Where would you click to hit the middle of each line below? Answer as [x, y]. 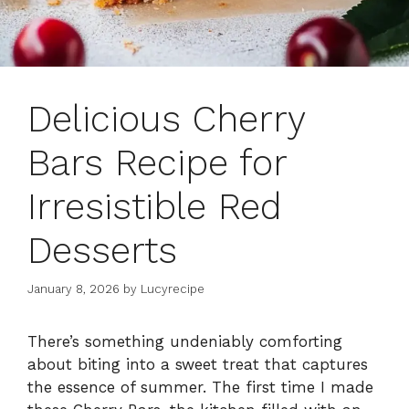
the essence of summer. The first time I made [200, 388]
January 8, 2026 [73, 289]
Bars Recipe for [157, 163]
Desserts [102, 250]
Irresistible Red [155, 206]
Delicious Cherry [166, 119]
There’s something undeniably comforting [185, 342]
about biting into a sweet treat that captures [198, 365]
